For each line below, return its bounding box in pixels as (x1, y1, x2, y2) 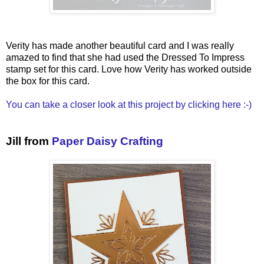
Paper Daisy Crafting (52, 134, 163, 147)
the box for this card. (6, 75, 92, 86)
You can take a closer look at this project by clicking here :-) (6, 99, 252, 110)
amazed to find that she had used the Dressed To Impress (6, 52, 245, 62)
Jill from (6, 134, 52, 147)
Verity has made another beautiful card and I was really (6, 40, 234, 51)
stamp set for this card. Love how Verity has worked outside (6, 64, 252, 74)
